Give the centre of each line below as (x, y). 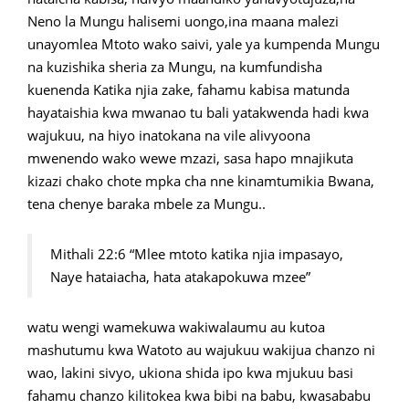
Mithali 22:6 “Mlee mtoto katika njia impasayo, (197, 254)
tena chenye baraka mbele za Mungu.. (147, 204)
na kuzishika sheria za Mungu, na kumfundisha (175, 67)
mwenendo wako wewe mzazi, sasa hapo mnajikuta (190, 158)
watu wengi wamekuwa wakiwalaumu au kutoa (176, 327)
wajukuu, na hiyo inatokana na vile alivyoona (169, 136)
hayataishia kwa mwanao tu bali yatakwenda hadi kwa (198, 113)
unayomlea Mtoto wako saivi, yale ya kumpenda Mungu (204, 44)
